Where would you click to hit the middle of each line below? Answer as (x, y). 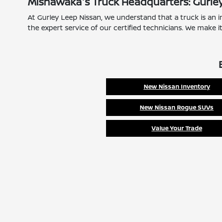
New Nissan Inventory (177, 87)
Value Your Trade (177, 128)
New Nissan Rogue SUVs (177, 108)
